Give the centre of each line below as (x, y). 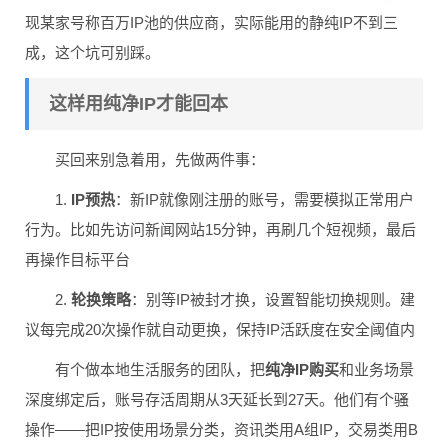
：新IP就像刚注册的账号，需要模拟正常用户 (264, 200)
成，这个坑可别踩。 (92, 53)
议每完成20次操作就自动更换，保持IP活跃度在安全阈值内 (220, 330)
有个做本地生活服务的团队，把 (160, 370)
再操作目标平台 (77, 260)
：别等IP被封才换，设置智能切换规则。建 (273, 300)
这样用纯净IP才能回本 (138, 104)
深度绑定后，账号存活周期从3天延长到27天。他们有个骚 (217, 400)
